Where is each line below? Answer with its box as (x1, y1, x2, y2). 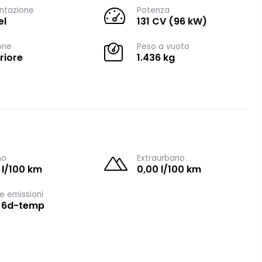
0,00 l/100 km (137, 163, 202, 176)
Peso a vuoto (137, 41, 190, 52)
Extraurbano (137, 153, 185, 164)
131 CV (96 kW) (137, 15, 208, 28)
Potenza (137, 5, 170, 16)
